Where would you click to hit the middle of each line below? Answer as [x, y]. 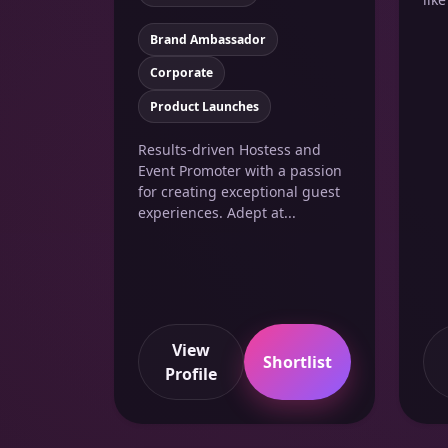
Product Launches [204, 106]
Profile [190, 373]
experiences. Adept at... [217, 213]
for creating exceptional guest [239, 192]
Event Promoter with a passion [240, 171]
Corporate [181, 73]
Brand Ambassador [207, 39]
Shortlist [297, 361]
